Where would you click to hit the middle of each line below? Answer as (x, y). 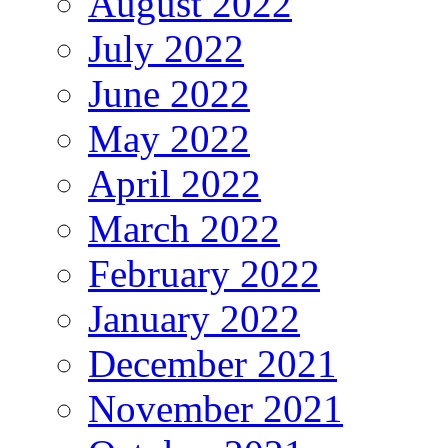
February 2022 (204, 274)
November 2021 (215, 409)
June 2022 (169, 94)
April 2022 (174, 184)
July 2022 (166, 49)
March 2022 (184, 229)
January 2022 (194, 319)
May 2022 (169, 139)
